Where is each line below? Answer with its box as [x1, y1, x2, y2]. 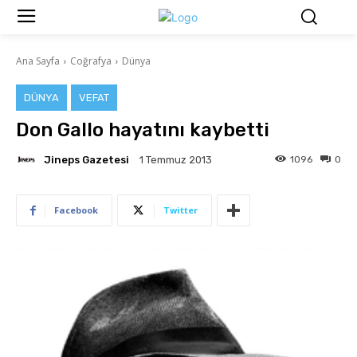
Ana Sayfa [16, 54, 60, 69]
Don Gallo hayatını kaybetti [16, 119, 269, 142]
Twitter [163, 204, 198, 217]
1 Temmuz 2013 [139, 154, 212, 167]
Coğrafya [70, 54, 112, 69]
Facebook [54, 204, 98, 217]
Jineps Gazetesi [44, 153, 129, 166]
